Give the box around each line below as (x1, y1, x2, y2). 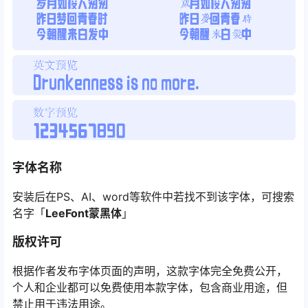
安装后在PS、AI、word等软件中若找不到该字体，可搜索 (12, 190, 294, 204)
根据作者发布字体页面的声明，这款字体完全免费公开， (12, 264, 287, 278)
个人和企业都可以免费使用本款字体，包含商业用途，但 (12, 280, 287, 295)
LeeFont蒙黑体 (45, 206, 122, 221)
